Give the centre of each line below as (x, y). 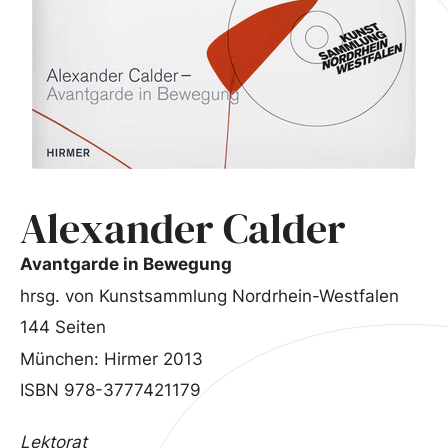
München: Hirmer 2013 (111, 358)
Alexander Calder (183, 228)
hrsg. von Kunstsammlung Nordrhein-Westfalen (209, 295)
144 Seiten (63, 327)
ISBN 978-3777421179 (110, 390)
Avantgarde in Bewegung (126, 264)
